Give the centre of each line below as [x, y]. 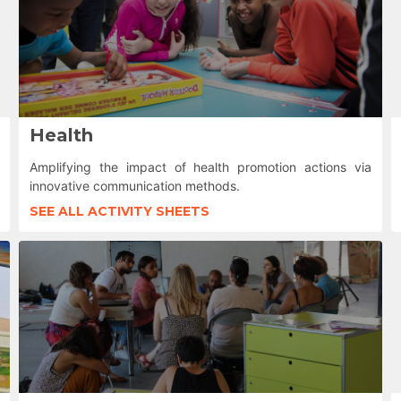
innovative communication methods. [134, 186]
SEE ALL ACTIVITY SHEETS [119, 211]
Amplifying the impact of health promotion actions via [200, 167]
